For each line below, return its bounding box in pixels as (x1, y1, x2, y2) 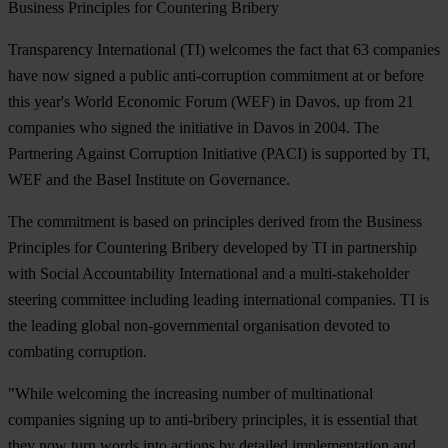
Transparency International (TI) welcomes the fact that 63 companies (8, 40, 440, 58)
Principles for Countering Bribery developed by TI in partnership (8, 238, 417, 256)
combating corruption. (8, 342, 147, 360)
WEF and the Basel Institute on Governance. (8, 170, 290, 188)
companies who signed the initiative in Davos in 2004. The (8, 118, 379, 136)
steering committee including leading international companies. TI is (8, 290, 429, 308)
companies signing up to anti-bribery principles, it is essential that (8, 410, 417, 428)
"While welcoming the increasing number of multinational (8, 384, 373, 402)
